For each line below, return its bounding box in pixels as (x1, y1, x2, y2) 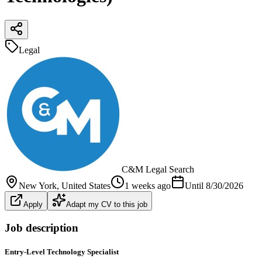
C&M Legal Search (122, 164, 194, 174)
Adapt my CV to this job (66, 199, 147, 209)
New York (19, 180, 57, 191)
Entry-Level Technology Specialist (5, 247, 119, 256)
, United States (57, 180, 111, 191)
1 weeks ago (125, 180, 171, 191)
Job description (5, 221, 78, 234)
